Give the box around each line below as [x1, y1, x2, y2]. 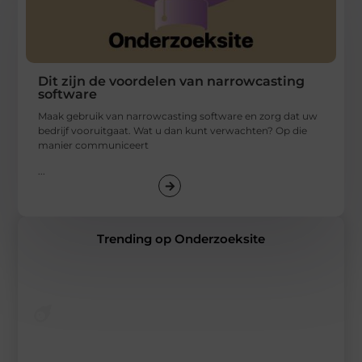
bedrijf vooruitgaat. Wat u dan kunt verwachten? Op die [38, 124, 308, 137]
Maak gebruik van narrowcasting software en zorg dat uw [38, 110, 318, 123]
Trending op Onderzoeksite [97, 231, 265, 247]
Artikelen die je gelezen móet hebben [34, 335, 263, 351]
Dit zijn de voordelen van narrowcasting [38, 74, 305, 90]
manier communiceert [38, 139, 149, 152]
